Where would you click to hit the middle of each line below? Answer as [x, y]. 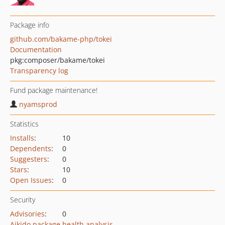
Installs [22, 138]
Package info [30, 25]
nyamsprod [38, 104]
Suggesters [29, 159]
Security [23, 200]
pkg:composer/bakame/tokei [58, 60]
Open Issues [31, 180]
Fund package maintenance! [54, 90]
